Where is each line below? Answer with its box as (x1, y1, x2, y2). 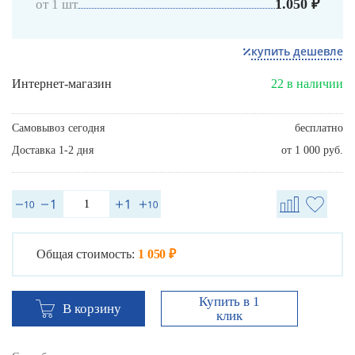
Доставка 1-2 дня (12, 144, 94, 157)
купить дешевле (251, 44, 343, 59)
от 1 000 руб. (281, 144, 343, 157)
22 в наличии (271, 77, 343, 91)
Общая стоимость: (36, 247, 135, 261)
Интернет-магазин (12, 77, 112, 91)
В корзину (63, 301, 121, 317)
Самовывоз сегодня (12, 122, 105, 135)
